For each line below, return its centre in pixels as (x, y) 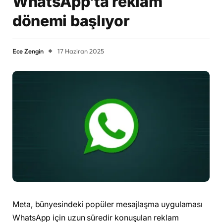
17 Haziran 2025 (81, 51)
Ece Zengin (28, 51)
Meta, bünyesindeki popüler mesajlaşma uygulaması (108, 205)
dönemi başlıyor (71, 21)
